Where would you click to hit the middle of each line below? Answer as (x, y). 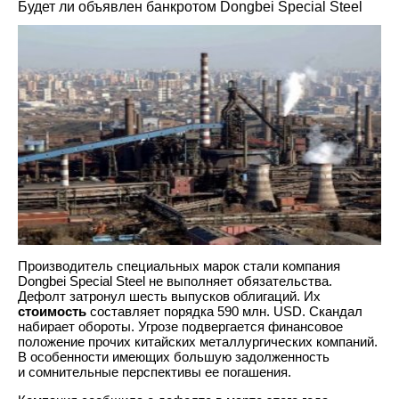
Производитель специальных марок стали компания (179, 265)
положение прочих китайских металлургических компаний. (198, 341)
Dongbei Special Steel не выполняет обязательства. (175, 281)
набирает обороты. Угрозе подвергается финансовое (180, 326)
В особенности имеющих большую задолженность (174, 356)
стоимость (52, 311)
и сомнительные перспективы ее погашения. (155, 371)
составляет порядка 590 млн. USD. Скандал (224, 311)
